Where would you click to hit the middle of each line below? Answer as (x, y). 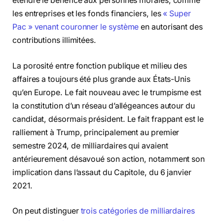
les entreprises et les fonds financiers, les (88, 13)
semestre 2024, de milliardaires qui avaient (90, 146)
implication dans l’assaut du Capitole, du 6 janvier (102, 172)
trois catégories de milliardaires (138, 211)
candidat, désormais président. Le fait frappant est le (108, 119)
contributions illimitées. (55, 40)
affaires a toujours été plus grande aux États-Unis (102, 79)
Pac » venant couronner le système (76, 27)
